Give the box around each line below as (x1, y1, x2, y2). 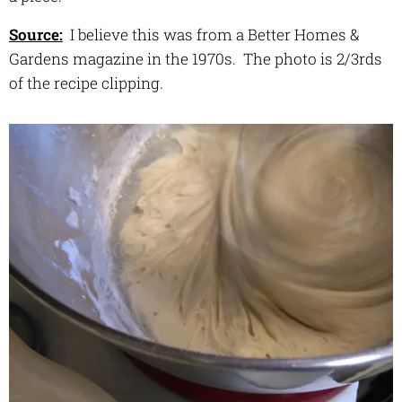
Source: (9, 23, 63, 45)
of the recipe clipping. (9, 72, 163, 93)
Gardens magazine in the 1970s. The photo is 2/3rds (9, 48, 382, 69)
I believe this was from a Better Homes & (66, 23, 360, 45)
